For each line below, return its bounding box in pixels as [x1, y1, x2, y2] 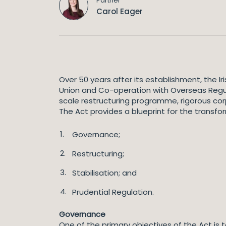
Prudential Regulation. [72, 187, 154, 197]
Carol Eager [96, 6, 143, 17]
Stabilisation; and [72, 167, 137, 178]
